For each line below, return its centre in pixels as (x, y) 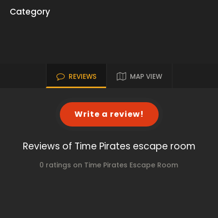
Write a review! (109, 114)
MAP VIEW (146, 77)
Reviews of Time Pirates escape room (109, 146)
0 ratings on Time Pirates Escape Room (109, 165)
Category (30, 12)
